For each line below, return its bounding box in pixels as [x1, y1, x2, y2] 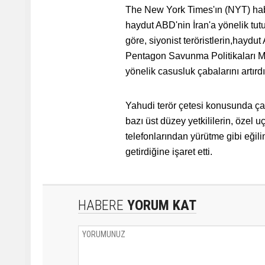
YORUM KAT [124, 197, 196, 214]
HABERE [78, 197, 124, 214]
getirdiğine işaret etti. [125, 147, 212, 157]
